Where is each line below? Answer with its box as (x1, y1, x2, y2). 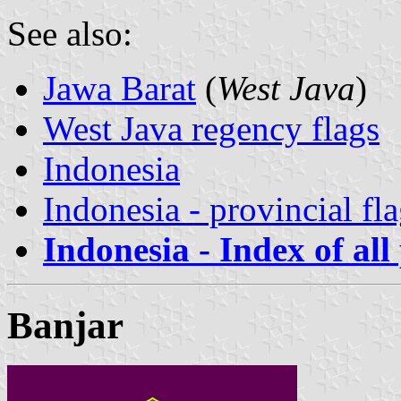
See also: (7, 13, 132, 53)
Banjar (7, 303, 124, 346)
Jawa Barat (43, 68, 196, 107)
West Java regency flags (43, 108, 380, 148)
